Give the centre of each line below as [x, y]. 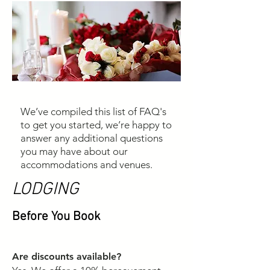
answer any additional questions [92, 138]
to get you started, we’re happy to [96, 125]
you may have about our [74, 151]
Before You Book [56, 217]
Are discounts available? [67, 256]
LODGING [46, 190]
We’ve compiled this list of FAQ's [93, 111]
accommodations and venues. [86, 165]
